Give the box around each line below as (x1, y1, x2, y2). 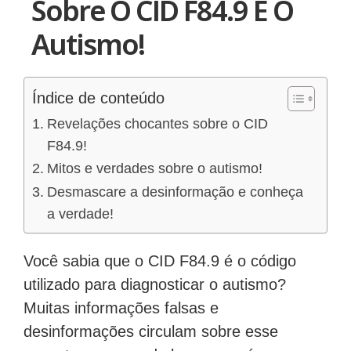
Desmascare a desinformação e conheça (46, 184, 303, 201)
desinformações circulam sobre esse (24, 323, 278, 341)
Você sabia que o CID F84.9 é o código (24, 252, 296, 270)
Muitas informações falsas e (24, 299, 219, 317)
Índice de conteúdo (32, 89, 165, 107)
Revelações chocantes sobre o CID (46, 116, 268, 132)
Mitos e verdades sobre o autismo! (46, 161, 262, 177)
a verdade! (46, 206, 114, 223)
